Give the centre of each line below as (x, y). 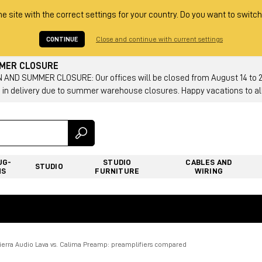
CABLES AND (209, 162)
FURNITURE (117, 170)
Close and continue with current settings (159, 39)
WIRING (208, 170)
